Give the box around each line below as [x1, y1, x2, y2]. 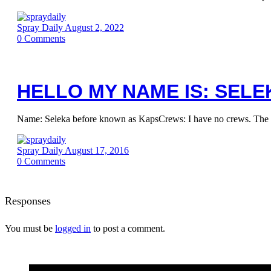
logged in [55, 223, 91, 233]
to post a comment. [91, 223, 165, 233]
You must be [5, 223, 55, 233]
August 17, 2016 [65, 145, 129, 155]
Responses [5, 194, 51, 207]
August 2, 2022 [65, 22, 124, 33]
